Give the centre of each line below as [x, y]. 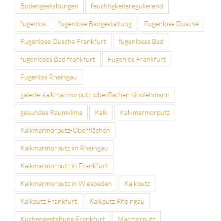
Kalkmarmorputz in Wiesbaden [66, 183]
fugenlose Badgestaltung [95, 23]
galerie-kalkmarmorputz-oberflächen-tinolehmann [95, 94]
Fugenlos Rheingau [49, 76]
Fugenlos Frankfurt [137, 59]
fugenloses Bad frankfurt [58, 59]
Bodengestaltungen [49, 5]
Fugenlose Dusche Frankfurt [63, 41]
